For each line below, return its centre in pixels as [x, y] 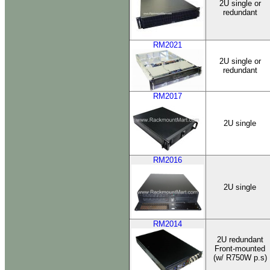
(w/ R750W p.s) [240, 258]
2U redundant [240, 240]
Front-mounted [240, 249]
